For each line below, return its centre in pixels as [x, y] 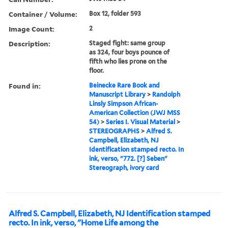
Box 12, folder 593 [115, 13]
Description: [30, 43]
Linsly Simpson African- [124, 103]
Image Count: [32, 28]
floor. [97, 70]
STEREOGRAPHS [115, 131]
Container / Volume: [43, 14]
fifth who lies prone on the [128, 61]
